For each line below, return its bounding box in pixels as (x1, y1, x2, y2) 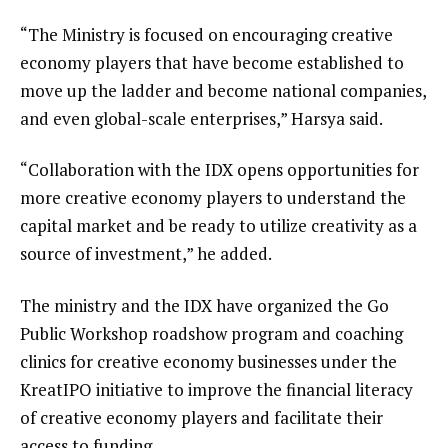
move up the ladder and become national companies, (20, 78, 426, 102)
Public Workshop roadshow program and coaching (20, 322, 403, 346)
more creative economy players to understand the (20, 186, 406, 210)
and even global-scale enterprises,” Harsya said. (20, 106, 383, 130)
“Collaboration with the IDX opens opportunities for (20, 158, 419, 182)
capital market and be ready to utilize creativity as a (20, 214, 417, 238)
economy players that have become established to (20, 50, 404, 74)
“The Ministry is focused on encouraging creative (20, 22, 393, 46)
